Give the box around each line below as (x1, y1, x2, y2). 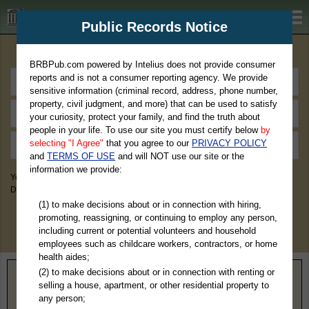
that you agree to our (103, 138, 192, 148)
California (50, 272, 86, 281)
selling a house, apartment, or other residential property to (38, 279, 269, 290)
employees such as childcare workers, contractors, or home (38, 238, 277, 249)
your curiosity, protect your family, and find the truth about (30, 112, 261, 122)
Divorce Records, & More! (10, 185, 106, 195)
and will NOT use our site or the (115, 151, 245, 161)
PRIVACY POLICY (192, 138, 268, 148)
